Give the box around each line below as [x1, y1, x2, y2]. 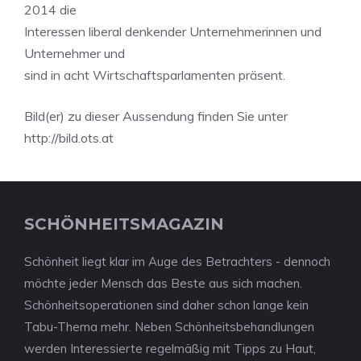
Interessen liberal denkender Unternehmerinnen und [24, 23, 322, 39]
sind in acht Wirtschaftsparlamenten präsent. [24, 67, 285, 83]
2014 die [24, 2, 77, 18]
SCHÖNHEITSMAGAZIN [24, 214, 224, 234]
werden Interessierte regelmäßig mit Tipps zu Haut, [24, 341, 316, 356]
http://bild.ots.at [24, 130, 114, 146]
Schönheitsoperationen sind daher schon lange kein [24, 297, 309, 313]
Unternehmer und [24, 45, 125, 61]
